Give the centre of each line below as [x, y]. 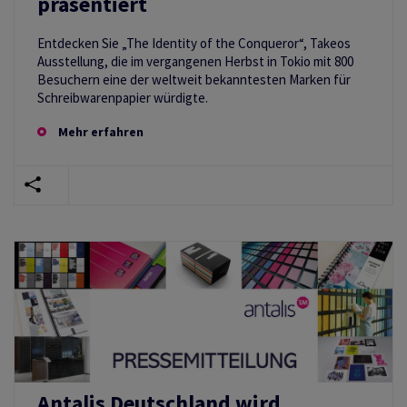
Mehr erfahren [101, 132]
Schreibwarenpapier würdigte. [123, 98]
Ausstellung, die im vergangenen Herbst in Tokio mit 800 [195, 61]
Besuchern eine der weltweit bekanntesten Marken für [194, 79]
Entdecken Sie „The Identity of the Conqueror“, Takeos [194, 43]
